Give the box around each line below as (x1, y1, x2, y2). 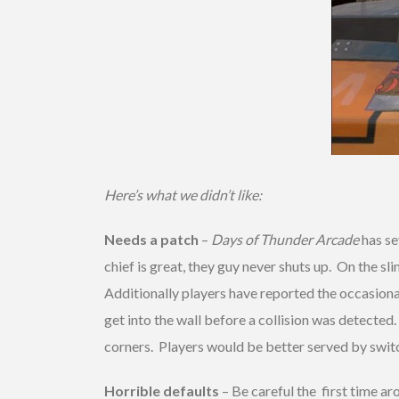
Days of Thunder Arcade (211, 230, 359, 248)
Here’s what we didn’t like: (104, 185, 262, 203)
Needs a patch (104, 230, 199, 248)
